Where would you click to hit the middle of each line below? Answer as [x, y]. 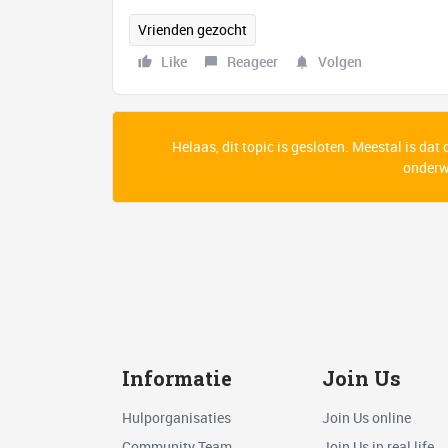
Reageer [252, 61]
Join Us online [366, 418]
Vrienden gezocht [192, 29]
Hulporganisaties [176, 418]
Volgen [340, 61]
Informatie [177, 378]
